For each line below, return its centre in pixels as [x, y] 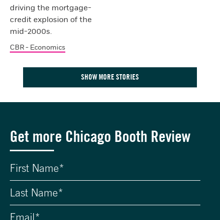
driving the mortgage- [51, 8]
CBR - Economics [38, 47]
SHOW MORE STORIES [110, 77]
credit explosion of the [51, 19]
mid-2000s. [31, 31]
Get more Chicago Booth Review [100, 136]
